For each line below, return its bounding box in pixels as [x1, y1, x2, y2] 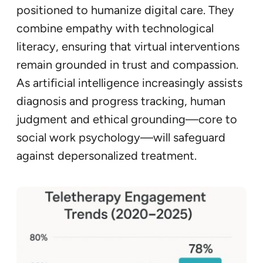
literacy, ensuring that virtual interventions [16, 39, 240, 53]
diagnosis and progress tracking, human [16, 93, 225, 108]
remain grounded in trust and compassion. [16, 57, 238, 72]
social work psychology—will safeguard [16, 130, 225, 144]
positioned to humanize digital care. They [16, 2, 234, 17]
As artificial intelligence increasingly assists [16, 75, 242, 90]
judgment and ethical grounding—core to [16, 112, 237, 126]
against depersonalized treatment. [16, 148, 197, 163]
